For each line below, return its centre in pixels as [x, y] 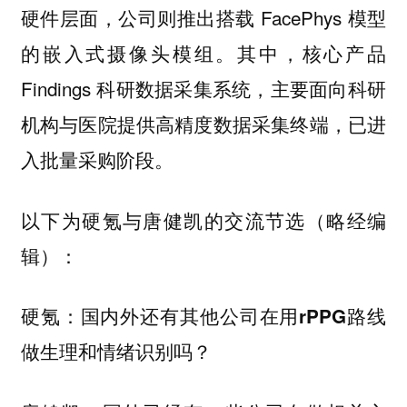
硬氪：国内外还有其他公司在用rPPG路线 [203, 316]
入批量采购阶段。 [97, 159]
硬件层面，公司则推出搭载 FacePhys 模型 [203, 18]
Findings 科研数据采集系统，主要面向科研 [203, 89]
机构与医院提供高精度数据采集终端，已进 [203, 124]
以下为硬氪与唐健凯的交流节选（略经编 [203, 219]
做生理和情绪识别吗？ [116, 352]
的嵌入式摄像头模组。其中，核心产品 [203, 53]
